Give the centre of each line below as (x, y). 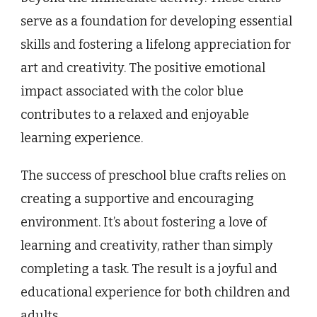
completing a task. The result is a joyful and (149, 269)
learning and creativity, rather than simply (147, 246)
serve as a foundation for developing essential (156, 22)
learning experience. (82, 138)
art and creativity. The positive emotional (143, 68)
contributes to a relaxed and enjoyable (135, 115)
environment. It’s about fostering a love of (144, 223)
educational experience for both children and (155, 293)
